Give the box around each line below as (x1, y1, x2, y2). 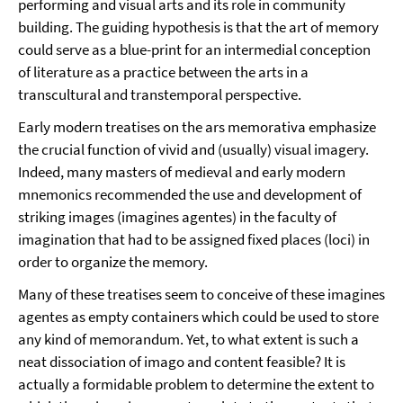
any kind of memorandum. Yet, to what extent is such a (18, 329, 359, 349)
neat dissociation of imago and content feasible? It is (18, 352, 345, 372)
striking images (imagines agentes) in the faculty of (18, 207, 336, 227)
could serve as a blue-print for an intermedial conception (18, 40, 371, 59)
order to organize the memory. (18, 252, 208, 272)
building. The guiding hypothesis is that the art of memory (18, 17, 379, 37)
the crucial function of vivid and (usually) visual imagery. (18, 139, 369, 159)
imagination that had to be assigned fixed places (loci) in (18, 229, 370, 249)
